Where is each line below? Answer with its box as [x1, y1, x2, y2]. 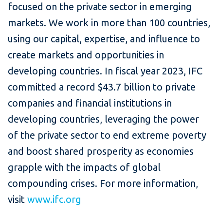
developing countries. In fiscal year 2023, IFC [8, 65, 202, 76]
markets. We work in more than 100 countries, [8, 17, 210, 28]
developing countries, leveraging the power [8, 113, 199, 125]
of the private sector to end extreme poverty [8, 129, 206, 141]
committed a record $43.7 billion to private [8, 81, 196, 92]
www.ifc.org [27, 193, 81, 205]
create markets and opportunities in [8, 49, 164, 60]
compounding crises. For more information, [8, 177, 198, 189]
